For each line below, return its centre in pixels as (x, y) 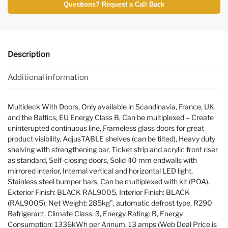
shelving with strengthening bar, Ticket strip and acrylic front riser (113, 150)
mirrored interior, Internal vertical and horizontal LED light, (100, 171)
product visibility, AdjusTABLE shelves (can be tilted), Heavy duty (111, 139)
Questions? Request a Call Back (114, 5)
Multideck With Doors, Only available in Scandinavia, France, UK (111, 107)
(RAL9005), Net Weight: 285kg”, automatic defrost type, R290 (110, 203)
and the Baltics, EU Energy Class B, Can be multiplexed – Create (111, 118)
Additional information (48, 77)
